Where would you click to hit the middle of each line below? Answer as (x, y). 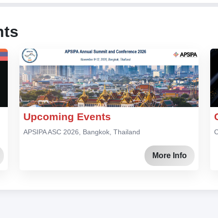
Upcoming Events (67, 117)
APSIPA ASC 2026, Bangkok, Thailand (82, 132)
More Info (170, 155)
